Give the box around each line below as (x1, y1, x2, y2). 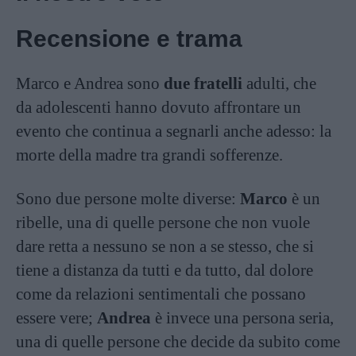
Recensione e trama (16, 25, 242, 52)
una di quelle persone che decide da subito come (16, 331, 340, 351)
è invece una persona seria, (151, 308, 334, 327)
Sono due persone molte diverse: (16, 188, 236, 208)
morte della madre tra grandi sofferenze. (16, 145, 283, 164)
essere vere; (16, 308, 97, 327)
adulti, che (242, 73, 316, 93)
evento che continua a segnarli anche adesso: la (16, 121, 331, 141)
